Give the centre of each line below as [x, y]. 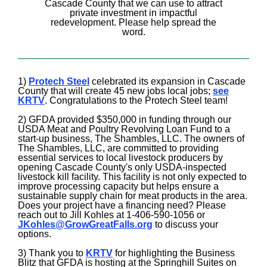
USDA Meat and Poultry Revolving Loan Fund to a [124, 129]
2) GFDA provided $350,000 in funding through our [125, 119]
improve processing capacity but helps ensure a [118, 186]
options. [35, 234]
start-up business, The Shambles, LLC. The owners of [131, 139]
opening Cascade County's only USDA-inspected [122, 167]
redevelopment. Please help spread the [133, 22]
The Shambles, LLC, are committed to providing [118, 148]
